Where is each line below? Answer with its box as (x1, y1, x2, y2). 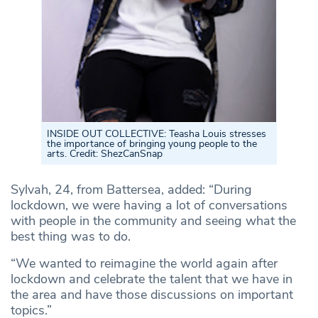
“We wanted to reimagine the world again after (11, 254, 278, 272)
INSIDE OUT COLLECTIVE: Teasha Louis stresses (47, 126, 266, 141)
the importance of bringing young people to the (47, 136, 257, 150)
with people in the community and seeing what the (11, 212, 296, 229)
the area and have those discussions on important (11, 285, 293, 303)
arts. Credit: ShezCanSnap (47, 146, 163, 160)
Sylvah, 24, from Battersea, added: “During (11, 180, 252, 198)
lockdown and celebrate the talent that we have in (11, 270, 292, 287)
